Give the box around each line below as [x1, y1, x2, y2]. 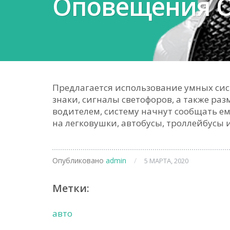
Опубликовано [52, 156, 106, 165]
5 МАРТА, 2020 [144, 156, 188, 165]
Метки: [52, 181, 89, 195]
